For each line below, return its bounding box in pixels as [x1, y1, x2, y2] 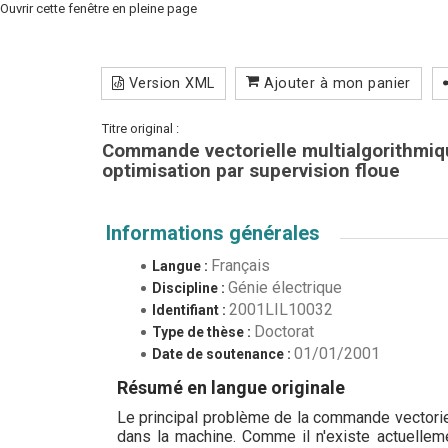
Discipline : [152, 280, 228, 295]
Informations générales [106, 222, 320, 243]
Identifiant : [152, 302, 229, 317]
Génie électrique [228, 278, 342, 295]
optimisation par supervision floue [102, 161, 400, 181]
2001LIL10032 [229, 300, 333, 317]
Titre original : [102, 121, 179, 135]
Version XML [124, 75, 215, 90]
